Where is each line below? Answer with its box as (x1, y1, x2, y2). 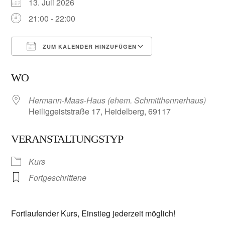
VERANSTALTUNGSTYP (11, 133, 124, 146)
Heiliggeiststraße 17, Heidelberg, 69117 (29, 105, 171, 118)
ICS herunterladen (29, 59, 94, 71)
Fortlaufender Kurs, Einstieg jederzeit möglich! (11, 207, 176, 219)
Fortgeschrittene (29, 172, 87, 184)
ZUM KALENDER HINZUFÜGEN (41, 43, 137, 51)
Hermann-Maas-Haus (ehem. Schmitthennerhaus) (29, 94, 206, 106)
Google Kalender (162, 59, 223, 71)
